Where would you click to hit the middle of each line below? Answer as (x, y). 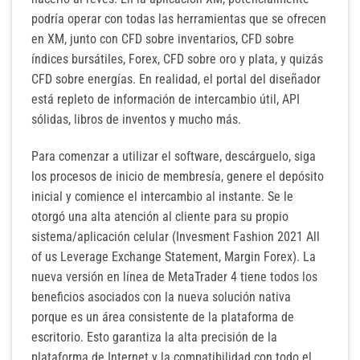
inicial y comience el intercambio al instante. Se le (162, 197)
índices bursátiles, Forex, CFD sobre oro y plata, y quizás (177, 59)
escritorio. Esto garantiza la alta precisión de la (154, 337)
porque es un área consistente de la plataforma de (163, 317)
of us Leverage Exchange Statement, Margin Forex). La (174, 257)
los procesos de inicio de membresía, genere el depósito (178, 177)
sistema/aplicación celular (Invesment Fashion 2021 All (176, 237)
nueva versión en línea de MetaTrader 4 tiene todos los (174, 277)
